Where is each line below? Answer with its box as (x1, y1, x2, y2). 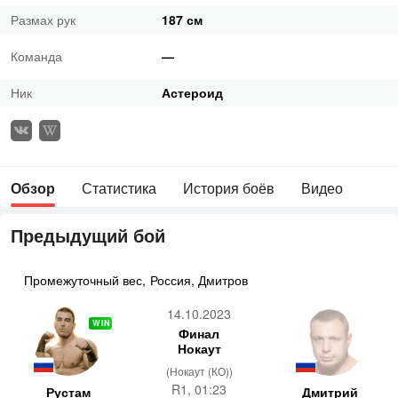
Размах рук (11, 11, 76, 28)
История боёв (183, 178, 275, 198)
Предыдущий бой (11, 222, 165, 248)
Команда (11, 47, 62, 65)
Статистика (82, 178, 156, 198)
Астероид (162, 84, 223, 101)
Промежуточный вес (24, 271, 142, 289)
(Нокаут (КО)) (165, 363, 233, 378)
